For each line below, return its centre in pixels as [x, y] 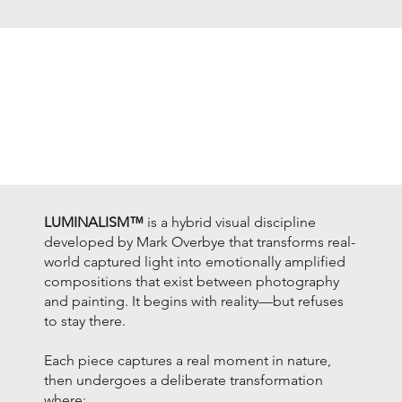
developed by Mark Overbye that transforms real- [200, 241]
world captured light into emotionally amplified [195, 261]
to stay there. [85, 320]
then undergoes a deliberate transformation [184, 380]
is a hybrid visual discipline [230, 222]
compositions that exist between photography [192, 281]
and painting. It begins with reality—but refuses [194, 301]
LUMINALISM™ [94, 222]
